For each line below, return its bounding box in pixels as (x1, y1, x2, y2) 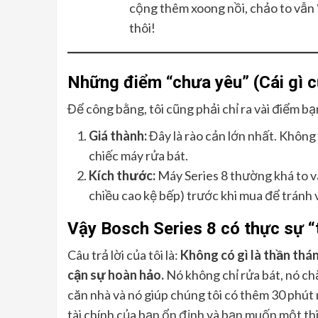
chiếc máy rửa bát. (88, 148, 188, 164)
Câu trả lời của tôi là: (67, 247, 180, 263)
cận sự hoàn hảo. (67, 267, 164, 283)
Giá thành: (88, 128, 147, 144)
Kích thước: (88, 168, 155, 184)
